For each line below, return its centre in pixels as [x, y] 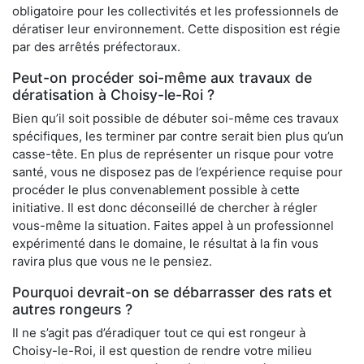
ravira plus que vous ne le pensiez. [112, 262]
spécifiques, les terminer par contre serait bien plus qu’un [178, 136]
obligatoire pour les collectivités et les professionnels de [175, 11]
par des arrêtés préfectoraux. [96, 47]
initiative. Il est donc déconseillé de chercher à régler [165, 208]
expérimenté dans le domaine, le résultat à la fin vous [165, 244]
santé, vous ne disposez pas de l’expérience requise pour [178, 172]
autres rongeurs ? [72, 310]
